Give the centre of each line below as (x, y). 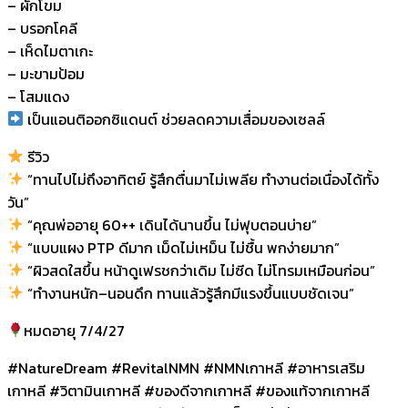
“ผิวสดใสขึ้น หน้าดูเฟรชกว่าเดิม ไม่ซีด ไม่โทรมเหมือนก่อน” (200, 270)
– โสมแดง (38, 96)
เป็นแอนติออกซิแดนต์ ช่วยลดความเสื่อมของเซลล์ (175, 119)
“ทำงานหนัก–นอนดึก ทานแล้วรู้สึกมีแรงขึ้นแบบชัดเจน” (189, 293)
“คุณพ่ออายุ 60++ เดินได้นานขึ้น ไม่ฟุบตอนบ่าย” (171, 224)
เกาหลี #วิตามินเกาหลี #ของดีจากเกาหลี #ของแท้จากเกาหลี (189, 390)
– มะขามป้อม (46, 73)
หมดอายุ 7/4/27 (75, 330)
